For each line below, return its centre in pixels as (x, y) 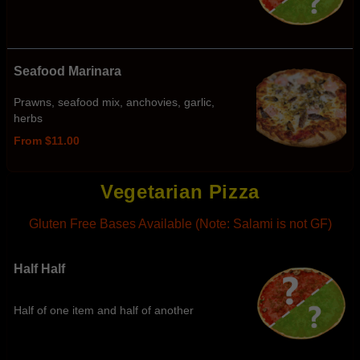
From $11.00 (47, 141)
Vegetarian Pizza (180, 192)
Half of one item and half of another (104, 311)
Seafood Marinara (67, 71)
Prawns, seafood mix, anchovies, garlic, (114, 102)
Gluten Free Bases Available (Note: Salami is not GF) (180, 224)
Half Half (39, 269)
